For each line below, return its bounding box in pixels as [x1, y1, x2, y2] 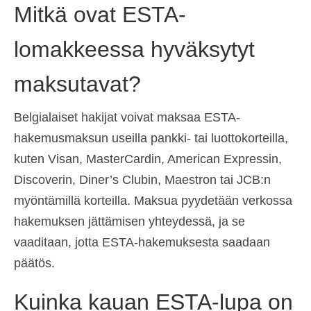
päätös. [14, 256, 55, 271]
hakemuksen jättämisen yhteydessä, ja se [14, 215, 245, 229]
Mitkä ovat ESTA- [14, 1, 186, 27]
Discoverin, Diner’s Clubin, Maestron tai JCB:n [14, 173, 271, 187]
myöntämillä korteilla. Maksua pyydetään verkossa [14, 194, 292, 208]
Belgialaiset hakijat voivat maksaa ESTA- [14, 110, 240, 125]
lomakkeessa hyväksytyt [14, 36, 255, 62]
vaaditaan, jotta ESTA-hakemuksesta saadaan [14, 235, 270, 250]
